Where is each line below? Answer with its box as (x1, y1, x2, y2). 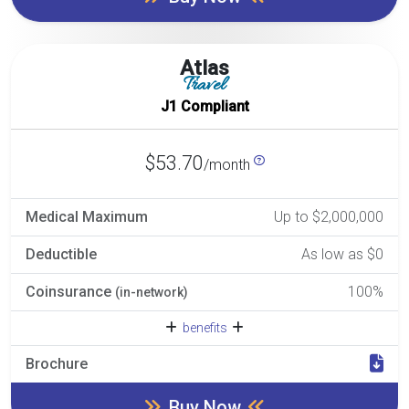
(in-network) (115, 284, 188, 299)
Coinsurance (26, 282, 115, 300)
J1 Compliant (160, 97, 249, 115)
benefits (179, 320, 230, 335)
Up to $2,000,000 (274, 207, 383, 225)
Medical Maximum (26, 207, 148, 225)
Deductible (26, 245, 97, 263)
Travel (184, 72, 225, 99)
